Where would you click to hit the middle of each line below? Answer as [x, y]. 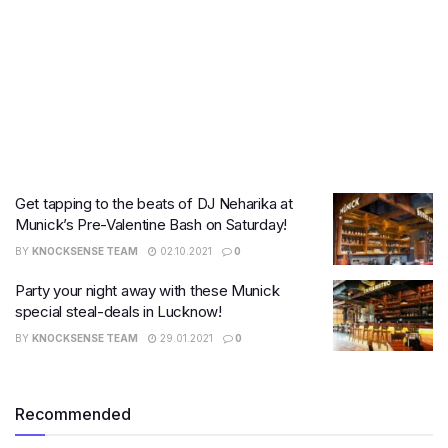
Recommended [73, 414]
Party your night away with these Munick [147, 290]
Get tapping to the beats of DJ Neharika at [154, 203]
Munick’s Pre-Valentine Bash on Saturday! [151, 224]
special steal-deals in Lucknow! [118, 311]
